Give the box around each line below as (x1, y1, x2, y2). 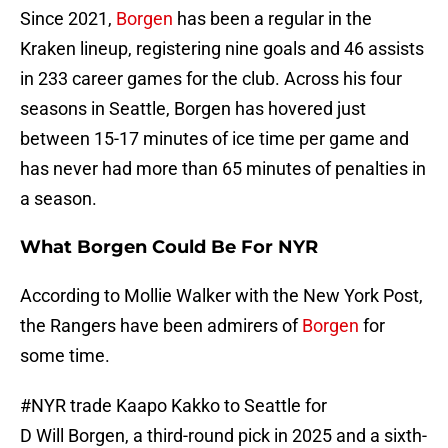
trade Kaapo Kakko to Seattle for (66, 395, 327, 417)
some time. (20, 345, 110, 367)
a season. (20, 188, 97, 210)
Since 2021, (20, 8, 116, 30)
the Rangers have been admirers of (20, 315, 302, 337)
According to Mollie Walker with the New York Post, (20, 285, 423, 307)
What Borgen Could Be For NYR (20, 236, 318, 259)
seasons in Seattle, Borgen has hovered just (20, 98, 366, 120)
